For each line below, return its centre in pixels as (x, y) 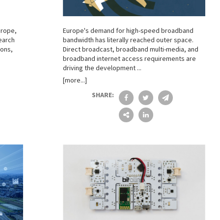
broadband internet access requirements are (129, 59)
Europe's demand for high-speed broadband (128, 31)
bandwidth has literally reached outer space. (128, 40)
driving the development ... (102, 68)
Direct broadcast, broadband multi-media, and (130, 49)
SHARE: (103, 95)
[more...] (75, 80)
